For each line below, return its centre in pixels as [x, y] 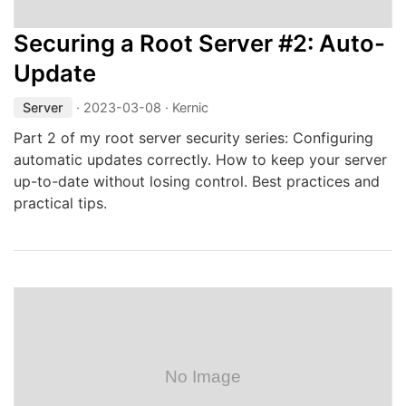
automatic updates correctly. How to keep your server [200, 159]
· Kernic [185, 107]
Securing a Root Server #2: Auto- [199, 43]
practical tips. [60, 203]
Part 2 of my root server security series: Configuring [193, 138]
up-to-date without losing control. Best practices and [197, 181]
